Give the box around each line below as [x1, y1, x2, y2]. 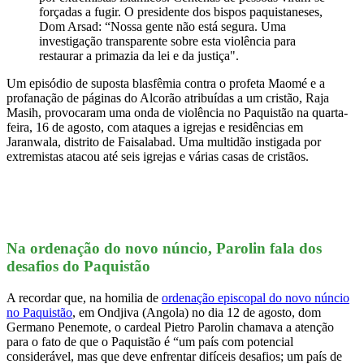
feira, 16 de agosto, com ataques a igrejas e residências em [6, 120, 303, 135]
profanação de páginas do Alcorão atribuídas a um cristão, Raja [6, 91, 329, 106]
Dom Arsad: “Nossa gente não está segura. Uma [39, 19, 286, 34]
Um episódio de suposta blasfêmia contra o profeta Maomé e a [6, 76, 325, 91]
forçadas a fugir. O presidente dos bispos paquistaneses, [39, 5, 323, 19]
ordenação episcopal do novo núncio [162, 290, 349, 305]
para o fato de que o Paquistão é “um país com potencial [6, 334, 293, 349]
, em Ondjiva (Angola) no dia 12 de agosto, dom [72, 305, 321, 319]
